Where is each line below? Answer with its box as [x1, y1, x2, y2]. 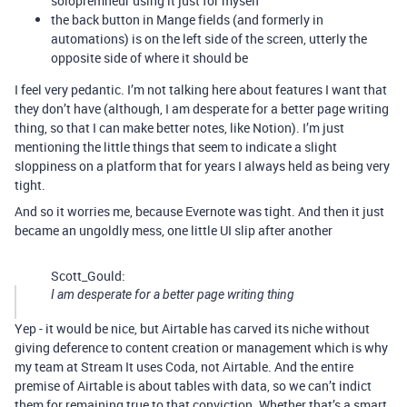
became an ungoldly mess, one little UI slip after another [15, 222, 333, 239]
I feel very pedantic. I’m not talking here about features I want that [15, 81, 387, 98]
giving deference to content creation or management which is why [15, 339, 388, 356]
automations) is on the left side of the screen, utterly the [51, 30, 367, 47]
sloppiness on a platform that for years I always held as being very [15, 157, 390, 174]
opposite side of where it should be [51, 49, 248, 66]
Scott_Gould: [51, 267, 125, 284]
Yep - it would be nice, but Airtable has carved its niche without [15, 320, 370, 337]
